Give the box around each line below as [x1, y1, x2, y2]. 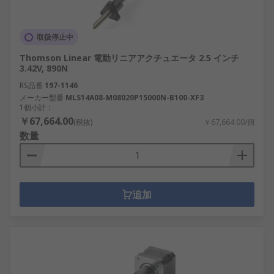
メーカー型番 [20, 92, 64, 103]
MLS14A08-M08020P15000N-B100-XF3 [65, 92, 204, 103]
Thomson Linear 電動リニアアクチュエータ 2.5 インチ [20, 52, 239, 64]
